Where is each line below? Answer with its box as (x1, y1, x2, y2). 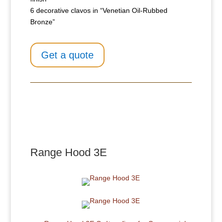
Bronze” (30, 18, 55, 26)
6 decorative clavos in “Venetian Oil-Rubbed (30, 6, 167, 15)
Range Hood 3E (30, 146, 107, 159)
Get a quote (41, 50, 94, 61)
